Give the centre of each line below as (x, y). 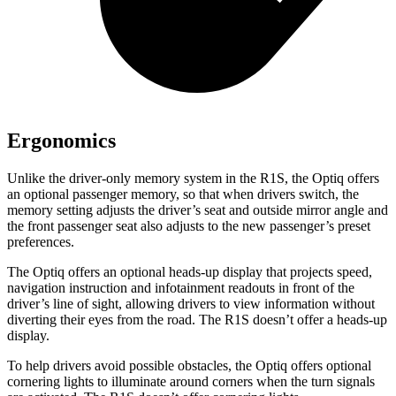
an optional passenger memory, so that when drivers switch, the (183, 194)
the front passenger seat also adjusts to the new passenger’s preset (189, 226)
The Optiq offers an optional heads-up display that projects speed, (190, 272)
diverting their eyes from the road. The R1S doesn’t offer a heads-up (197, 320)
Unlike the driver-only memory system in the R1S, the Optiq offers (193, 179)
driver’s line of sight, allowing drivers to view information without (191, 304)
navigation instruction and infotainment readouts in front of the (181, 288)
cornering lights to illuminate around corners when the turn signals (191, 382)
